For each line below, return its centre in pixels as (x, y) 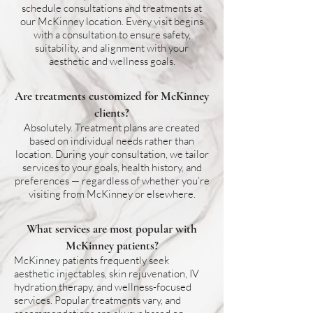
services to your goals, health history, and (112, 167)
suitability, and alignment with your (112, 48)
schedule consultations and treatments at (112, 8)
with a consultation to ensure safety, (112, 35)
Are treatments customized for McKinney (112, 96)
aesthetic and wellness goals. (112, 61)
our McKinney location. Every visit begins (112, 21)
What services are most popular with (112, 229)
